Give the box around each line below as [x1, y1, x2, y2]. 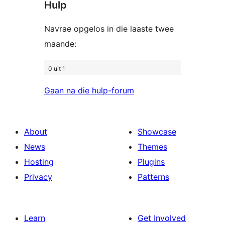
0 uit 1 [48, 64, 65, 72]
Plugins [138, 157, 165, 167]
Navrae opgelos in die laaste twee [44, 23, 174, 34]
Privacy [24, 172, 52, 182]
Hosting [24, 157, 54, 167]
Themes [138, 142, 167, 152]
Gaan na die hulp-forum [44, 85, 134, 96]
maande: [44, 38, 76, 49]
